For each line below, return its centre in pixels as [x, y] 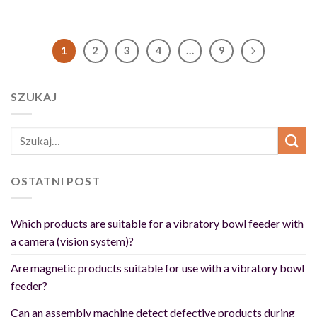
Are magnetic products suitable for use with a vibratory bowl [157, 268]
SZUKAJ [34, 97]
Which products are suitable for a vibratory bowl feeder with [157, 224]
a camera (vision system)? [72, 241]
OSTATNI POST [56, 180]
